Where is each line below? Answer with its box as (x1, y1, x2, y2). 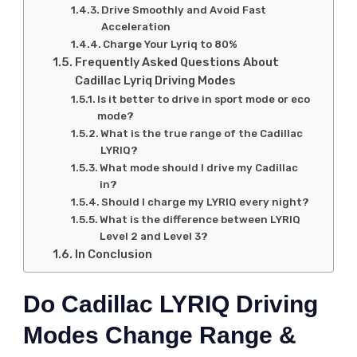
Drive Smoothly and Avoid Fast (101, 3, 267, 16)
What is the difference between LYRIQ (100, 213, 301, 226)
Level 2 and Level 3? (100, 229, 209, 242)
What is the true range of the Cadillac (100, 127, 304, 139)
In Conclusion (74, 246, 152, 261)
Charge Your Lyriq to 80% (103, 37, 265, 50)
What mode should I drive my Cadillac (100, 161, 299, 174)
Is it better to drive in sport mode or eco (97, 92, 311, 105)
